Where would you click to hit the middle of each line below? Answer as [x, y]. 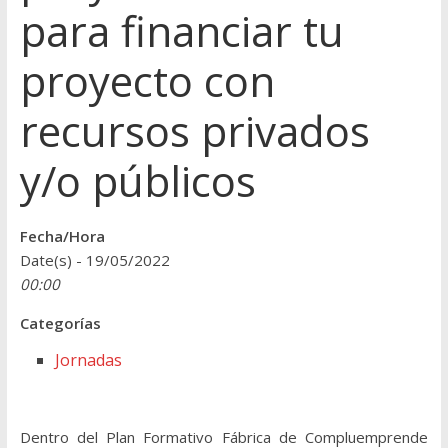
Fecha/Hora [62, 236]
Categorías [60, 323]
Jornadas [88, 360]
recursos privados [194, 131]
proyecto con [147, 81]
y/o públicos [137, 181]
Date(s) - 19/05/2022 [94, 260]
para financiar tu [181, 31]
